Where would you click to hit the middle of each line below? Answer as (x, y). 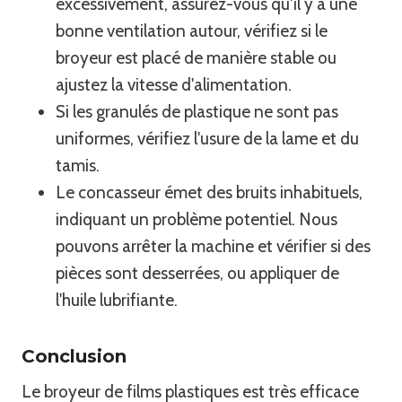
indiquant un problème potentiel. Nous (197, 219)
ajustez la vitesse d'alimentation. (174, 84)
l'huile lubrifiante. (117, 300)
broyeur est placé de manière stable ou (196, 57)
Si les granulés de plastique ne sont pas (197, 111)
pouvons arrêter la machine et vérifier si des (213, 246)
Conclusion (74, 356)
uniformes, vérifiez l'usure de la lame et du (207, 138)
